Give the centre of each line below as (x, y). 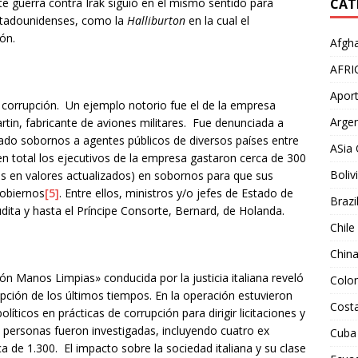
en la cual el (217, 20)
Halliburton (156, 20)
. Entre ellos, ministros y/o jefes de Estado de (176, 193)
